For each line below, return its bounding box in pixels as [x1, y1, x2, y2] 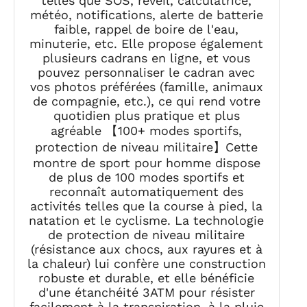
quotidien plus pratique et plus [53, 108, 240, 123]
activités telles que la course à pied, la [30, 198, 263, 213]
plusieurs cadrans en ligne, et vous [42, 50, 251, 65]
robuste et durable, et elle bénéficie [38, 270, 255, 285]
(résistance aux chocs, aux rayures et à [30, 241, 262, 256]
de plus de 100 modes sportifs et [48, 169, 245, 184]
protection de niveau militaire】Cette [35, 139, 258, 154]
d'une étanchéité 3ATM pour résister [38, 284, 255, 299]
